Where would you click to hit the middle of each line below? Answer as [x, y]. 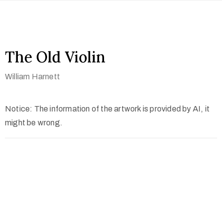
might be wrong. [34, 123]
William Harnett [32, 77]
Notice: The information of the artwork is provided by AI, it [108, 109]
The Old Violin [55, 57]
